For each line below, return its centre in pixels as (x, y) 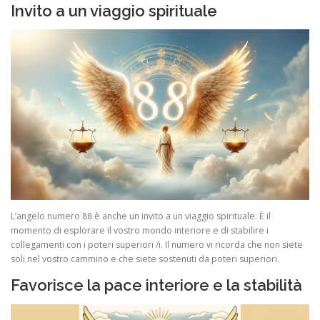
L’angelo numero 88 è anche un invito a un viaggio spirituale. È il (141, 216)
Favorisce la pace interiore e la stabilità (156, 285)
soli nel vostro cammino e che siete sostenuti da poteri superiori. (145, 259)
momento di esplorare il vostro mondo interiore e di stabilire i (140, 231)
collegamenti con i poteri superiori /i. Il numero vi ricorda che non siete (157, 245)
